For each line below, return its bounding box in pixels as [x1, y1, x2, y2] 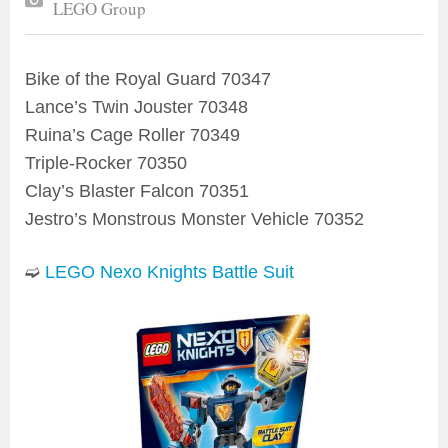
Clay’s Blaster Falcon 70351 [25, 181, 249, 202]
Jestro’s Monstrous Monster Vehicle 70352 [25, 209, 364, 230]
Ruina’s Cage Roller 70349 [25, 125, 240, 146]
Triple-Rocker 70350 [25, 153, 187, 174]
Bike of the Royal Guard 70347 [25, 69, 271, 90]
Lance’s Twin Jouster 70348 [25, 97, 248, 118]
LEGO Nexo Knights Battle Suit [45, 262, 294, 283]
